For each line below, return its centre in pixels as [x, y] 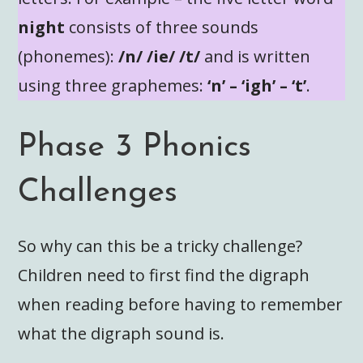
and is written [256, 56]
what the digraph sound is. [122, 333]
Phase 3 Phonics [135, 147]
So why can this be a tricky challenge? [160, 246]
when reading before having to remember [181, 304]
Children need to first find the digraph [164, 275]
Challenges [98, 192]
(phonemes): [66, 56]
